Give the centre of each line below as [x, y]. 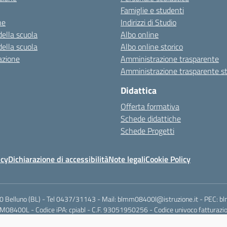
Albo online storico [152, 47]
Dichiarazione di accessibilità [58, 159]
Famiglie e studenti [152, 10]
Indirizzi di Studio [148, 22]
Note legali [127, 159]
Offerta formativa [150, 106]
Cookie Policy [168, 159]
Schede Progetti [147, 131]
